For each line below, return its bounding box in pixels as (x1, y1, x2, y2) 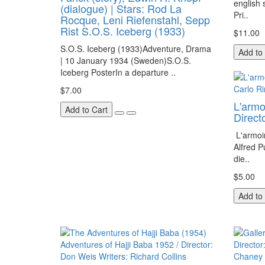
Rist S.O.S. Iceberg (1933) (60, 23, 185, 38)
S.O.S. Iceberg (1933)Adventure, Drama (60, 43, 211, 54)
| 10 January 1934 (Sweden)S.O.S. (60, 54, 191, 66)
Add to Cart (65, 104, 108, 115)
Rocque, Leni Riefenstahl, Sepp (60, 12, 210, 27)
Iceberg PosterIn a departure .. (60, 66, 176, 78)
